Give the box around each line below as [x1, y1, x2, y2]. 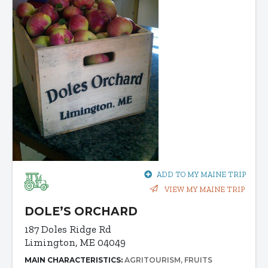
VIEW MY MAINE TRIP [163, 184, 245, 194]
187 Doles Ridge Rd [25, 223, 111, 235]
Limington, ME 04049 [25, 236, 126, 248]
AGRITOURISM [124, 255, 181, 264]
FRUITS [184, 255, 212, 264]
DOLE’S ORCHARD [25, 204, 138, 218]
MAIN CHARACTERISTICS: [25, 255, 124, 264]
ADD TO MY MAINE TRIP [157, 169, 246, 179]
